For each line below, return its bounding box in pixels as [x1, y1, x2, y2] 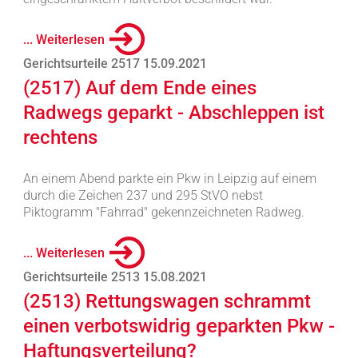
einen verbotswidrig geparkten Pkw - [22, 315, 335, 337]
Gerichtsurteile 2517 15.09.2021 [22, 56, 207, 71]
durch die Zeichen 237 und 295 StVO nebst [22, 188, 263, 203]
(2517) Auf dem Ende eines [22, 77, 257, 99]
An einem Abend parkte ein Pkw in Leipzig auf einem [22, 171, 316, 186]
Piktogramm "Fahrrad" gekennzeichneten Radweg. [22, 205, 304, 220]
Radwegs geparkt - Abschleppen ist [22, 101, 324, 124]
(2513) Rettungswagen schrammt [22, 290, 311, 312]
